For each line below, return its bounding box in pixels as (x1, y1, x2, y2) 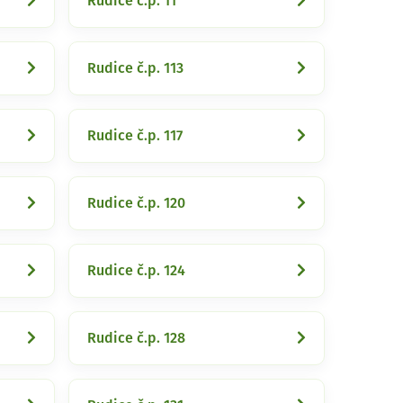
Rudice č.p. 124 (87, 264, 185, 278)
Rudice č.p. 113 (87, 61, 184, 76)
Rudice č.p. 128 (87, 331, 185, 345)
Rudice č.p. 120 (87, 196, 185, 210)
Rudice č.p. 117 (87, 129, 183, 143)
